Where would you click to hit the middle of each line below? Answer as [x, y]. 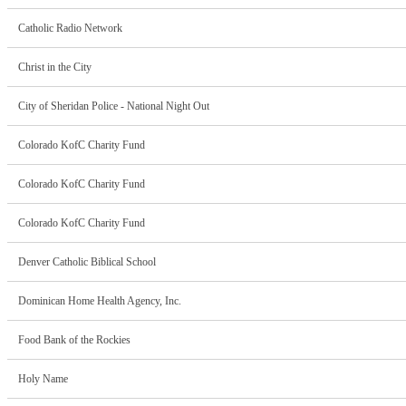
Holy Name [43, 379]
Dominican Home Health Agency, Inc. [100, 301]
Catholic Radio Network [70, 29]
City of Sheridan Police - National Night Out [114, 106]
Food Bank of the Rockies [74, 340]
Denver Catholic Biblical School [87, 262]
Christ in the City [55, 68]
